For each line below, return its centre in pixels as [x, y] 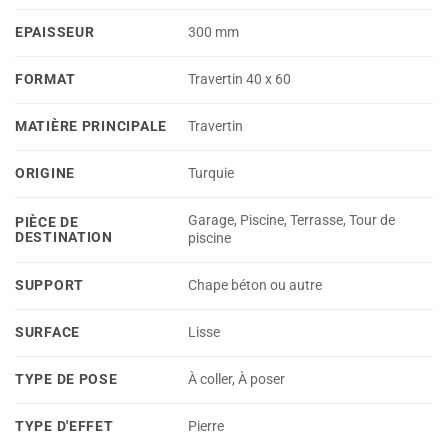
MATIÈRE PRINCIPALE [91, 126]
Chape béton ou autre [255, 286]
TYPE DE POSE [66, 379]
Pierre [206, 427]
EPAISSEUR [55, 32]
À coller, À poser [237, 380]
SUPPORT [50, 285]
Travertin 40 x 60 [240, 80]
